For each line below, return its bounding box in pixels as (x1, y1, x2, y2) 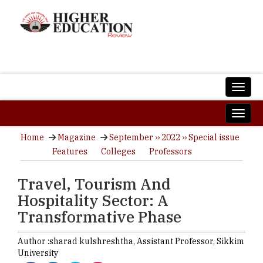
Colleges (101, 146, 136, 157)
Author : (18, 236, 49, 247)
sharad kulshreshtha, (49, 236, 137, 247)
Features (52, 146, 87, 157)
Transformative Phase (18, 207, 181, 227)
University (18, 248, 58, 258)
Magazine (58, 132, 96, 143)
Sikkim (217, 236, 244, 247)
